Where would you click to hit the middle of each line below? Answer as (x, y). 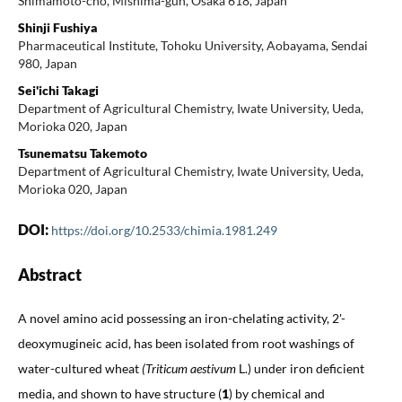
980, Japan (47, 63)
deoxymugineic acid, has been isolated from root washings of (186, 343)
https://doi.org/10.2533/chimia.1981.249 (164, 230)
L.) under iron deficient (301, 368)
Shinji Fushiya (57, 27)
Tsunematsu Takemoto (82, 153)
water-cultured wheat (79, 368)
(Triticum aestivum (190, 368)
